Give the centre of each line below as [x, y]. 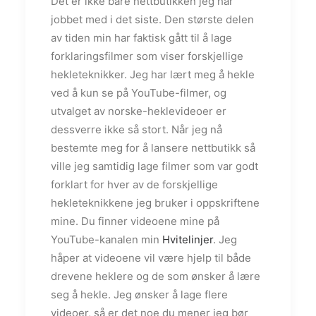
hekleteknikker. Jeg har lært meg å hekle [153, 75]
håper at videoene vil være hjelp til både [151, 258]
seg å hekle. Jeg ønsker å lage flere [139, 295]
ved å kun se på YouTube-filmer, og [139, 93]
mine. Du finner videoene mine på [135, 221]
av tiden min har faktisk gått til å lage [141, 38]
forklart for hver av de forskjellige [134, 185]
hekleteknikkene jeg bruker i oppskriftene [155, 203]
